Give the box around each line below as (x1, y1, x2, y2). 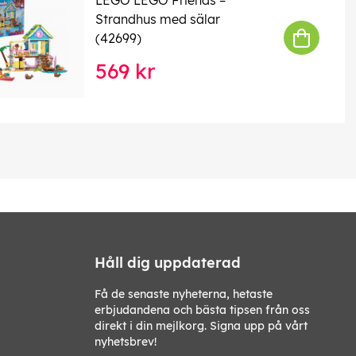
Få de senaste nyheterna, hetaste (95, 286, 273, 301)
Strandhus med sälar (95, 10, 220, 27)
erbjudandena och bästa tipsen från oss (95, 302, 310, 317)
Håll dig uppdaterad (95, 253, 241, 272)
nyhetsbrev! (95, 334, 157, 349)
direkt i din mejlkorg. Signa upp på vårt (95, 318, 308, 333)
